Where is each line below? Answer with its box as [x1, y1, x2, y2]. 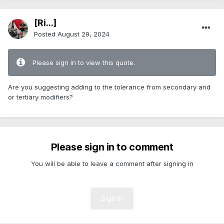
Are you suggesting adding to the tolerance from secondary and [8, 83, 210, 91]
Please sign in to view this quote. [32, 58, 135, 67]
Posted [34, 30, 57, 38]
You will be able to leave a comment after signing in [30, 159, 193, 168]
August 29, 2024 [57, 30, 109, 38]
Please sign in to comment [50, 141, 173, 153]
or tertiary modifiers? [8, 93, 73, 101]
